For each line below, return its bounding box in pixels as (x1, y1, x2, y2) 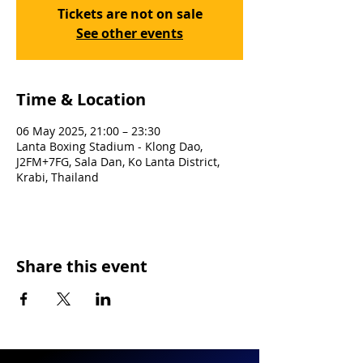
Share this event (16, 255, 147, 277)
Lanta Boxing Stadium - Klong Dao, (16, 139, 203, 154)
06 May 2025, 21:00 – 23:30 (16, 123, 160, 139)
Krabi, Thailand (16, 169, 99, 185)
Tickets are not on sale (57, 5, 203, 23)
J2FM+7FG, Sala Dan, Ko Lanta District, (16, 154, 220, 169)
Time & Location (16, 88, 146, 110)
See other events (76, 24, 183, 42)
